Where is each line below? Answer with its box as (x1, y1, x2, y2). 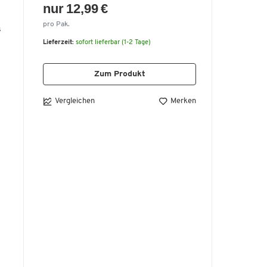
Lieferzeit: (43, 39, 74, 46)
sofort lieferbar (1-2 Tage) (76, 39, 151, 46)
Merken (170, 97, 196, 105)
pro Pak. (43, 20, 70, 28)
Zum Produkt (94, 69, 145, 79)
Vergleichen (55, 97, 95, 105)
